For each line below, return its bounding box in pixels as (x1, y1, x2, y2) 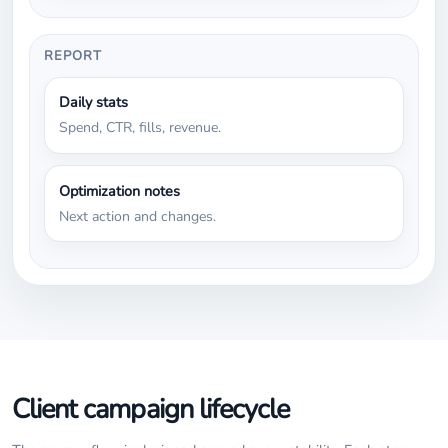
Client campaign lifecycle (12, 390, 290, 428)
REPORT (44, 47, 102, 66)
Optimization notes (58, 180, 180, 201)
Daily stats (58, 92, 128, 113)
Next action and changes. (58, 206, 216, 226)
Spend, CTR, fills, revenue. (58, 118, 221, 138)
